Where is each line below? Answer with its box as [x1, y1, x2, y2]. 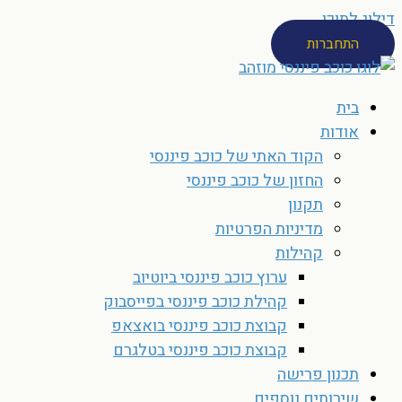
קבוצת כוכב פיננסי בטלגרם [113, 338, 287, 363]
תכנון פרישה [277, 363, 359, 387]
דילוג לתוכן [322, 7, 395, 31]
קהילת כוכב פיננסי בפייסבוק [103, 290, 287, 314]
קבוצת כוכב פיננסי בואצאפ [111, 314, 287, 338]
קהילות [275, 241, 323, 266]
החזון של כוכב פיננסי [187, 169, 323, 193]
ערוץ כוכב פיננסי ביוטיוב [133, 266, 287, 290]
